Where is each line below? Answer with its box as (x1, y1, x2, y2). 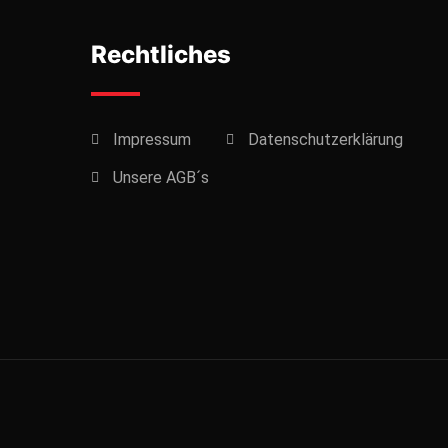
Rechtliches (91, 40, 231, 69)
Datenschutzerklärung (248, 130, 403, 149)
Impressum (113, 130, 191, 149)
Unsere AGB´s (113, 168, 209, 187)
